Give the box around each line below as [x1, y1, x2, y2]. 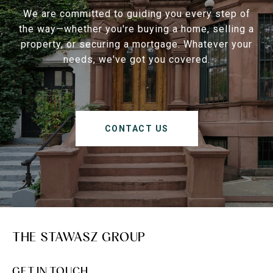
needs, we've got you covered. [63, 54, 210, 66]
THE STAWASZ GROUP [12, 229, 146, 245]
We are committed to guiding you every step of [23, 8, 250, 20]
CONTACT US [104, 124, 169, 134]
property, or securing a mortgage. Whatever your [21, 38, 252, 51]
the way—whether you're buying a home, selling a [19, 23, 254, 35]
